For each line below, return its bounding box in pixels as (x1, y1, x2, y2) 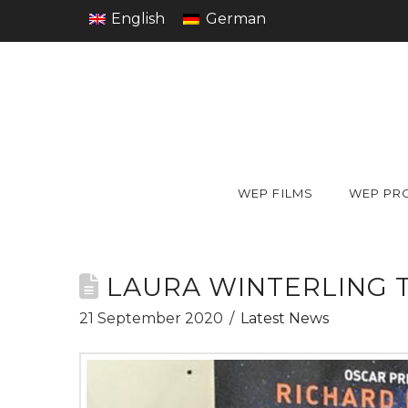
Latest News (240, 310, 330, 328)
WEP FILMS (238, 186, 313, 201)
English (111, 9, 166, 27)
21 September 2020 (79, 310, 223, 328)
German (205, 9, 266, 27)
